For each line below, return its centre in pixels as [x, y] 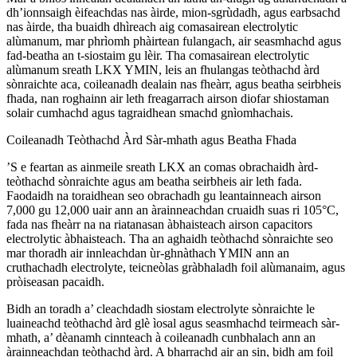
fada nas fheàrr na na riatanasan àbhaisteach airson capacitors [159, 224]
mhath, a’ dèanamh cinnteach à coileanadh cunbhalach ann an [161, 337]
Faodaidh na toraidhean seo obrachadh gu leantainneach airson [164, 195]
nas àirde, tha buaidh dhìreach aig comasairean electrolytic [152, 26]
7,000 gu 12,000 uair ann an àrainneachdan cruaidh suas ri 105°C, [173, 210]
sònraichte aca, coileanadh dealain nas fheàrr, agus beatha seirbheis [174, 84]
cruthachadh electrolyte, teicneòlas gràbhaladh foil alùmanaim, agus [176, 267]
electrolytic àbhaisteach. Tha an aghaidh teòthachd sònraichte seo [170, 238]
